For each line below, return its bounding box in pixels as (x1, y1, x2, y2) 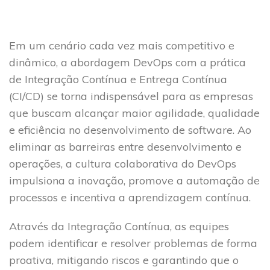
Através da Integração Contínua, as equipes (9, 219, 229, 233)
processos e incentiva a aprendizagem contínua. (9, 190, 251, 204)
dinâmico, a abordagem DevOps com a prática (9, 55, 246, 69)
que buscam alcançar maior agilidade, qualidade (9, 105, 260, 120)
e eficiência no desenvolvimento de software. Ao (9, 122, 251, 137)
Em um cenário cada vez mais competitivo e (9, 38, 234, 52)
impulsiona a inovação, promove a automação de (9, 173, 260, 187)
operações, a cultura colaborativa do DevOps (9, 156, 236, 171)
